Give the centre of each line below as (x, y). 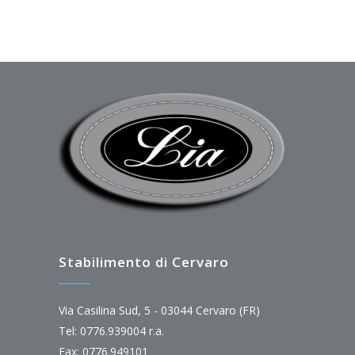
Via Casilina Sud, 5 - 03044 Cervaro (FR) (159, 311)
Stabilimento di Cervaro (144, 262)
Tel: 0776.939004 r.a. (111, 331)
